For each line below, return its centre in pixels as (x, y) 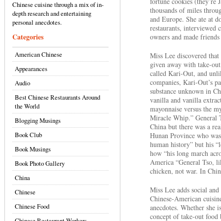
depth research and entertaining (52, 13)
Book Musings (33, 149)
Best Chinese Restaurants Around (57, 97)
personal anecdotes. (37, 22)
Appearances (31, 69)
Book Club (28, 135)
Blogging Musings (38, 120)
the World (27, 106)
